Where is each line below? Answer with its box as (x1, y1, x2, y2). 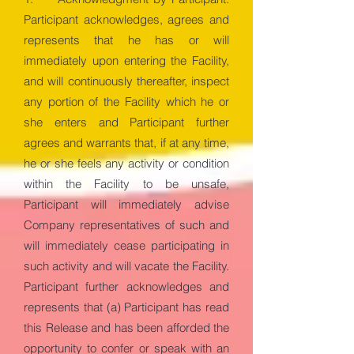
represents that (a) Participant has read (24, 299, 229, 314)
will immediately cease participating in (24, 238, 229, 253)
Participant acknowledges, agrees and (24, 12, 229, 27)
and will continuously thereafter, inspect (24, 73, 229, 88)
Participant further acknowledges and (24, 279, 229, 294)
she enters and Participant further (24, 115, 229, 130)
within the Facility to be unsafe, (24, 176, 229, 191)
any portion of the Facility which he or (24, 94, 229, 109)
